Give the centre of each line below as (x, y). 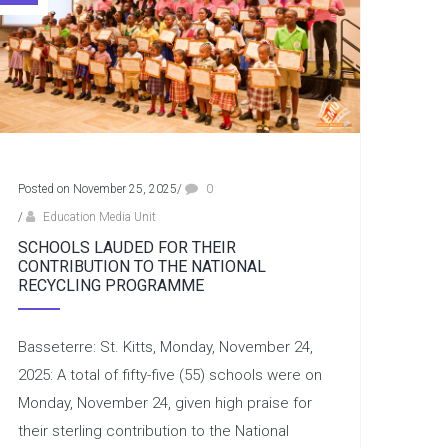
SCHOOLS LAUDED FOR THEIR (126, 248)
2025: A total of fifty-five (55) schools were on (169, 375)
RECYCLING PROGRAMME (110, 286)
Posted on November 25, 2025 (97, 189)
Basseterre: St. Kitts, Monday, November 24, (165, 347)
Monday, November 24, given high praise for (164, 403)
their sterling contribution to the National (153, 431)
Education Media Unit (99, 217)
